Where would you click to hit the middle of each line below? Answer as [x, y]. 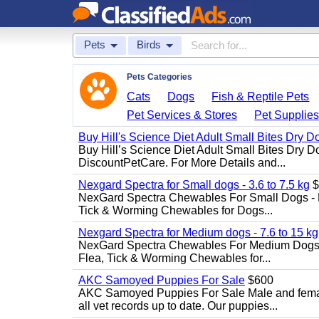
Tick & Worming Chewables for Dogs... [176, 210]
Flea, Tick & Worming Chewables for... [174, 258]
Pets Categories [159, 77]
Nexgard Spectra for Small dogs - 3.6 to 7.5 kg [194, 185]
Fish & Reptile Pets [261, 96]
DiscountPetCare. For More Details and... [182, 163]
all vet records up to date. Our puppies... [178, 306]
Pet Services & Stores [182, 115]
